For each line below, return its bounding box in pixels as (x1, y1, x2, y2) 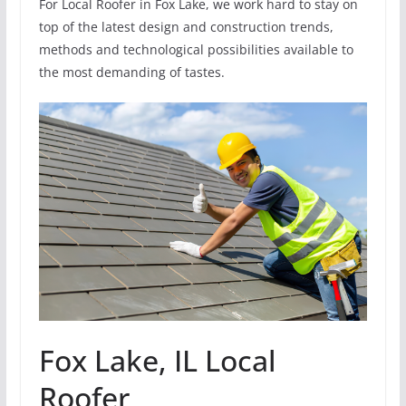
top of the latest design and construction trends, (38, 17, 333, 35)
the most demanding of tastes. (38, 63, 225, 81)
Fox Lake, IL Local (38, 341, 276, 381)
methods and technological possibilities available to (38, 40, 353, 58)
